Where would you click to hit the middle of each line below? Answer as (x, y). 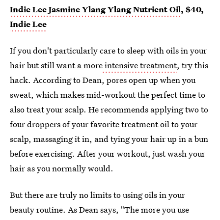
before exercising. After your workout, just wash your (108, 154)
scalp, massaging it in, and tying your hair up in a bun (109, 139)
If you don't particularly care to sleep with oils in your (108, 51)
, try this (192, 65)
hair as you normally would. (62, 168)
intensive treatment (140, 65)
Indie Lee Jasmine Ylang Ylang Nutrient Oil (95, 9)
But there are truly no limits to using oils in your (97, 195)
